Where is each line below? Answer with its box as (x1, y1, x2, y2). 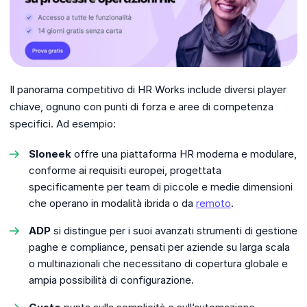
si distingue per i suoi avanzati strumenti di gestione (51, 224, 297, 238)
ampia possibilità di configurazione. (29, 273, 194, 287)
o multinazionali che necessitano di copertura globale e (29, 257, 288, 271)
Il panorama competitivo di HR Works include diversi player (10, 83, 286, 97)
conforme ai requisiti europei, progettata (29, 164, 221, 177)
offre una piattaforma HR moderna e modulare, (71, 147, 297, 161)
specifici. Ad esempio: (10, 117, 116, 131)
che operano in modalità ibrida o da (29, 197, 196, 210)
